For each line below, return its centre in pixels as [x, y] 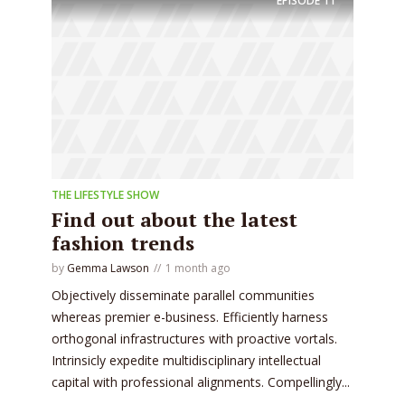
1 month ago [198, 268]
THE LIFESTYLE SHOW [105, 195]
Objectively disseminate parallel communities [183, 296]
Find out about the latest [174, 220]
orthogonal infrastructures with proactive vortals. [194, 339]
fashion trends [123, 243]
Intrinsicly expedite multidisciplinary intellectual [186, 361]
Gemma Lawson [108, 268]
